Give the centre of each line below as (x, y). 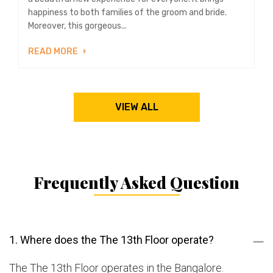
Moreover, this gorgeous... (77, 26)
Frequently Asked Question (136, 182)
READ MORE (54, 51)
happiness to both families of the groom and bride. (127, 12)
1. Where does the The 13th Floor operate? (112, 239)
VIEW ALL (136, 107)
